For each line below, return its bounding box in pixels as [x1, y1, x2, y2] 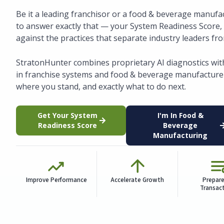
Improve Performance [25, 175, 87, 184]
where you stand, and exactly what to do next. [16, 81, 186, 92]
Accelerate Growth [110, 175, 164, 184]
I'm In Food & [157, 110, 203, 120]
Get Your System [37, 110, 98, 120]
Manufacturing [153, 130, 208, 140]
